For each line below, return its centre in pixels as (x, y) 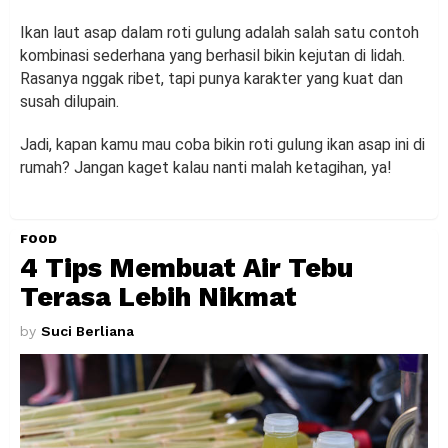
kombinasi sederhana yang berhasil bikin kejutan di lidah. (212, 55)
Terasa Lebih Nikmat (158, 296)
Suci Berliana (87, 330)
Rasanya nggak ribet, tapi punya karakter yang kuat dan (211, 78)
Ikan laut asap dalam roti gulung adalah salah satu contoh (219, 32)
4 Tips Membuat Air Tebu (186, 267)
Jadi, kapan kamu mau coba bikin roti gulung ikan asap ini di (222, 144)
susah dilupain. (69, 101)
